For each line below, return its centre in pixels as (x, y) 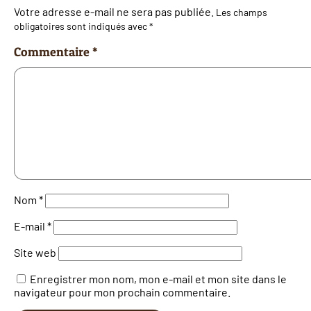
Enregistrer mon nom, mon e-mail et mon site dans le (158, 278)
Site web (35, 252)
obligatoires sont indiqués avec (82, 26)
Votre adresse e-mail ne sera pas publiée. (114, 11)
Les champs (242, 12)
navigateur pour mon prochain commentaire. (122, 292)
